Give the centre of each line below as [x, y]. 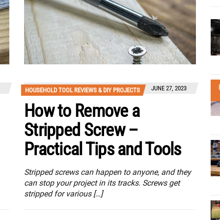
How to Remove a [82, 111]
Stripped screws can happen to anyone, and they [108, 172]
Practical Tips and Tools [103, 150]
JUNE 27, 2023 [169, 88]
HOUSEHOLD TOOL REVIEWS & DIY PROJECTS [82, 90]
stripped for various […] [63, 194]
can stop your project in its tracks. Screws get [102, 183]
